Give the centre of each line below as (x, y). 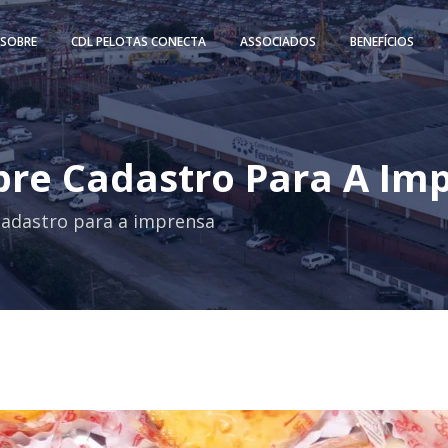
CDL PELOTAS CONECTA (138, 41)
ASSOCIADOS (278, 41)
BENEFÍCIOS (382, 41)
